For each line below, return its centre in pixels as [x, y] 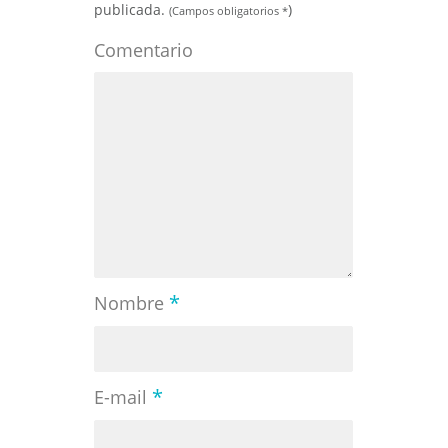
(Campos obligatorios [225, 11]
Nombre [131, 303]
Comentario [143, 50]
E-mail [123, 397]
